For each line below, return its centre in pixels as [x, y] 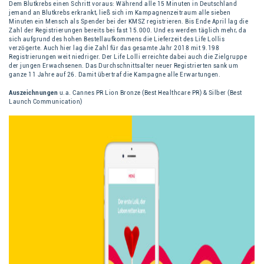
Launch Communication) [46, 102]
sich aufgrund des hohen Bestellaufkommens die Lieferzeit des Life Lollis [117, 39]
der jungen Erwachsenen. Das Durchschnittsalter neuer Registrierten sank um [123, 66]
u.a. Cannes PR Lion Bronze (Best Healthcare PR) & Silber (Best [150, 93]
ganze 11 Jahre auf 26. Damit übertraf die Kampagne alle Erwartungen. [115, 75]
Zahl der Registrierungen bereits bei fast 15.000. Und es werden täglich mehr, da [128, 31]
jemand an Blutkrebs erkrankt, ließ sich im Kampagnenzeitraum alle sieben [120, 13]
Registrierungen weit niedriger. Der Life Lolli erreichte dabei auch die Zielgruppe [128, 57]
